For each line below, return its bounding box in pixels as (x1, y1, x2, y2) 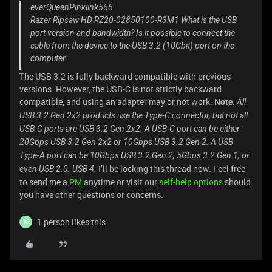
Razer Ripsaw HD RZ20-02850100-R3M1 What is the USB (30, 15, 237, 25)
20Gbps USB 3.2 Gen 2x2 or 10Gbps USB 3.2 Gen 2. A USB (19, 137, 233, 148)
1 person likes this (37, 216, 106, 228)
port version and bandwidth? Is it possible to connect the (30, 28, 235, 38)
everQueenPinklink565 (30, 2, 113, 13)
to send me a (19, 176, 69, 188)
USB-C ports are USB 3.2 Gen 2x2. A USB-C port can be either (19, 124, 240, 134)
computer (30, 53, 66, 64)
